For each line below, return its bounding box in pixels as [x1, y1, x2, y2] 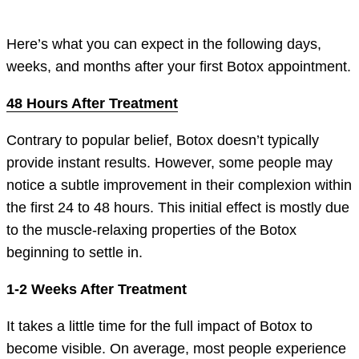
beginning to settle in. [6, 244, 143, 260]
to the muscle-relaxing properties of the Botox [6, 221, 296, 238]
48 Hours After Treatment [6, 95, 178, 111]
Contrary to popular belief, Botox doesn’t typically [6, 131, 319, 148]
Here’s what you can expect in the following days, [6, 35, 321, 52]
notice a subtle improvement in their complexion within [6, 176, 352, 193]
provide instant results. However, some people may [6, 154, 333, 171]
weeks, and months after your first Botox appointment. [6, 58, 351, 75]
